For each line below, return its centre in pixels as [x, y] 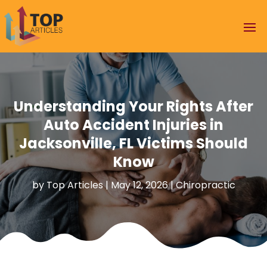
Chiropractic [205, 185]
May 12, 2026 [139, 185]
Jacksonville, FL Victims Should [133, 143]
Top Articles [74, 185]
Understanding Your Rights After [133, 106]
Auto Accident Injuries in [133, 125]
